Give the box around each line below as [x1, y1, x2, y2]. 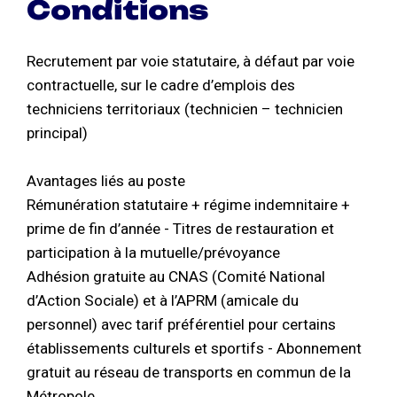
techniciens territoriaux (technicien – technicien [27, 100, 343, 119]
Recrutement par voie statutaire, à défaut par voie [27, 52, 354, 71]
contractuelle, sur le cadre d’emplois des [27, 76, 295, 95]
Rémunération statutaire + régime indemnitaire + [27, 196, 350, 214]
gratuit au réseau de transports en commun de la [27, 363, 351, 382]
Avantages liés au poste [27, 172, 185, 191]
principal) [27, 124, 88, 143]
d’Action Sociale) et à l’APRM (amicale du [27, 292, 299, 310]
